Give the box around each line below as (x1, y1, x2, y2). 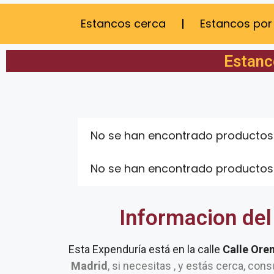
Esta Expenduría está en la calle (68, 243, 223, 256)
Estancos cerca (81, 16, 166, 31)
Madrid (71, 259, 108, 272)
